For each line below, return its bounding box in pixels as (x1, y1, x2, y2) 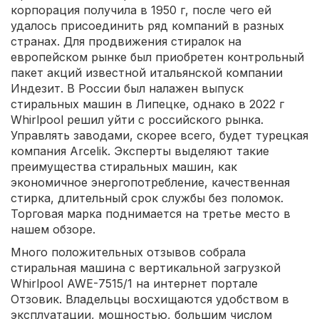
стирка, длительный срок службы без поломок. (11, 190, 283, 205)
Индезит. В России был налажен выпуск (11, 80, 244, 95)
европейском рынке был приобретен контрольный (11, 49, 304, 64)
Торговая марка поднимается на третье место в (11, 206, 291, 221)
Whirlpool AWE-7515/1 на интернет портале (11, 276, 258, 291)
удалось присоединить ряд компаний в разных (11, 18, 284, 33)
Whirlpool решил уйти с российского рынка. (11, 112, 263, 127)
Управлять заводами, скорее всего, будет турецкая (11, 127, 308, 142)
